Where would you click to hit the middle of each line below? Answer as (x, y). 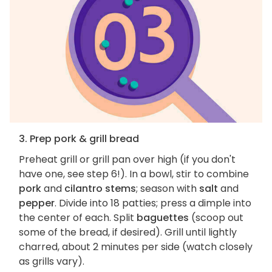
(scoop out (216, 217)
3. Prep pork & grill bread (79, 138)
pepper (37, 203)
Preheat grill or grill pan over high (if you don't (127, 159)
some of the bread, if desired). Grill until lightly (128, 232)
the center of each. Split (78, 217)
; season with (168, 188)
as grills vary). (52, 261)
